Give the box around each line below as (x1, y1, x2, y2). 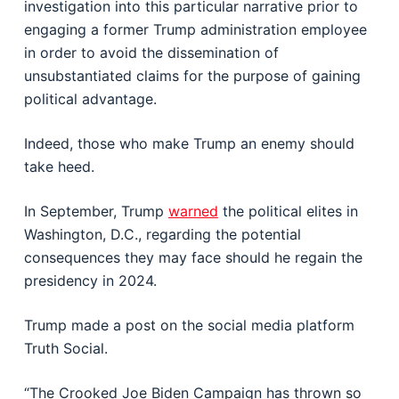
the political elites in (217, 202, 358, 220)
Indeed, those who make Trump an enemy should (23, 134, 354, 152)
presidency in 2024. (23, 272, 157, 289)
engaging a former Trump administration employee (23, 20, 367, 38)
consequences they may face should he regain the (23, 248, 362, 266)
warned (167, 202, 218, 220)
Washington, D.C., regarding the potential (23, 225, 301, 243)
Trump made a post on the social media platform (23, 316, 354, 334)
